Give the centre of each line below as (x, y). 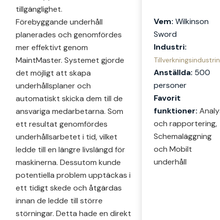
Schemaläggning (183, 136)
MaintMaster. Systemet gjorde (70, 60)
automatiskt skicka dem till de (69, 98)
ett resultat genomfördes (62, 124)
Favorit (167, 98)
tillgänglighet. (39, 9)
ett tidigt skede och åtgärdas (69, 188)
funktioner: (176, 110)
